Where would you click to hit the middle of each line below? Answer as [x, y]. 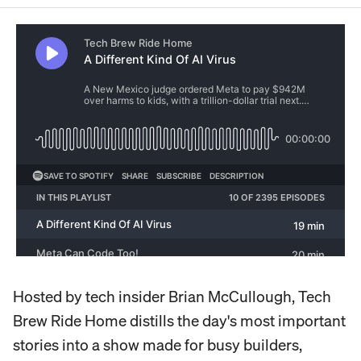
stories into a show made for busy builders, [158, 344]
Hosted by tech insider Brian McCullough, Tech [172, 296]
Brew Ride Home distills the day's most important [179, 320]
